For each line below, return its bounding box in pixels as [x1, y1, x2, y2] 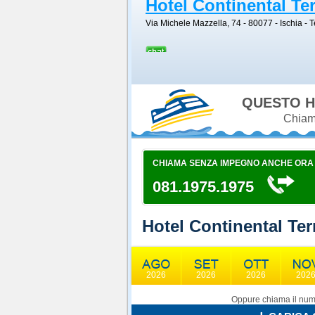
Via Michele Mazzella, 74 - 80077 [146, 18, 273, 28]
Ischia [280, 18, 302, 28]
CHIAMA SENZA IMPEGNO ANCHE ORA [153, 158, 314, 168]
